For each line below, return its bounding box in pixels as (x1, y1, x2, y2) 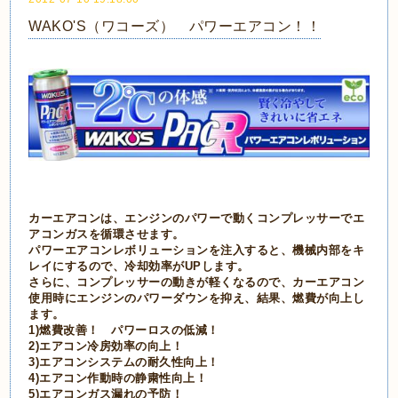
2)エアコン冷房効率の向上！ (28, 339, 184, 354)
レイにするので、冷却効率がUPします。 (28, 259, 250, 274)
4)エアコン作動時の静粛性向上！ (28, 371, 208, 386)
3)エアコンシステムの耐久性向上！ (28, 355, 219, 370)
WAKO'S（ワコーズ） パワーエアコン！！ (28, 18, 322, 34)
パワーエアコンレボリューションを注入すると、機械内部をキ (28, 243, 365, 258)
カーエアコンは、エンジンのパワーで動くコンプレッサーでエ (28, 211, 365, 226)
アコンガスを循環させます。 (28, 227, 185, 242)
